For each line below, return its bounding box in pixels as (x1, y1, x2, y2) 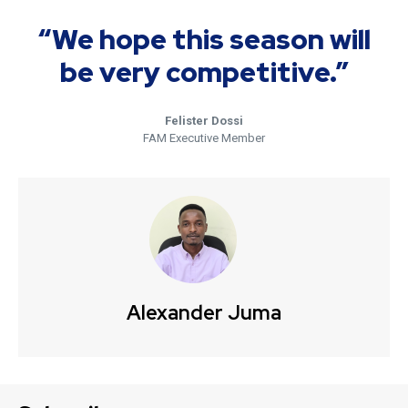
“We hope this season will (37, 20, 371, 57)
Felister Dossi (165, 113, 243, 127)
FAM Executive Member (143, 130, 265, 145)
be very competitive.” (59, 53, 349, 90)
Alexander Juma (127, 299, 281, 326)
